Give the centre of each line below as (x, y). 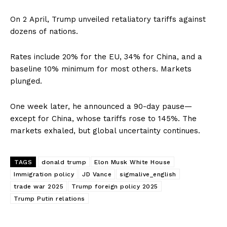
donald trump (64, 162)
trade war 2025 (39, 186)
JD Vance (97, 174)
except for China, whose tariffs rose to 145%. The (103, 118)
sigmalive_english (148, 174)
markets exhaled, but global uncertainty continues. (105, 130)
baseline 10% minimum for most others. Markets (101, 69)
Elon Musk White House (133, 162)
